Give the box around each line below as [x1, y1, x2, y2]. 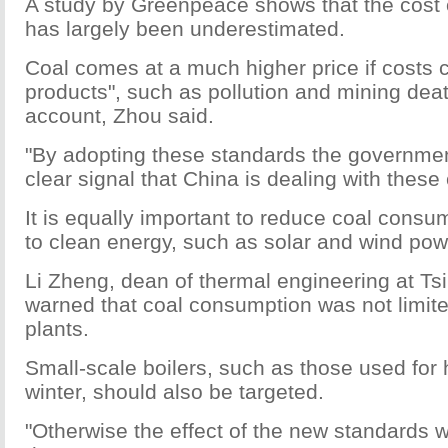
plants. [25, 317, 89, 340]
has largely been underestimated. [25, 17, 345, 40]
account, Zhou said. [25, 104, 214, 127]
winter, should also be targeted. [25, 380, 324, 403]
